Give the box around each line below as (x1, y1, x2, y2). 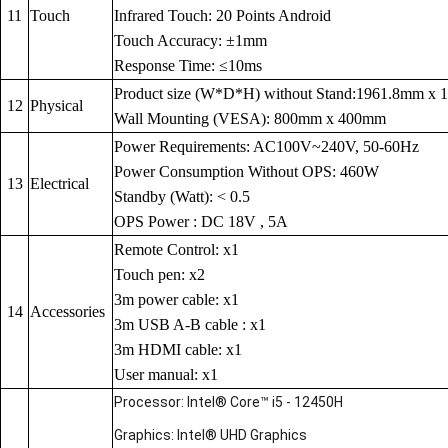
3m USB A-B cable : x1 (114, 316, 266, 334)
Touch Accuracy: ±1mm (114, 32, 267, 50)
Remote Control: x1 (114, 241, 239, 259)
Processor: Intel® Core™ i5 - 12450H (114, 394, 343, 411)
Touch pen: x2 (114, 266, 205, 284)
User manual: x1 (114, 366, 218, 384)
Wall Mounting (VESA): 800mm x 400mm (114, 110, 386, 128)
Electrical (30, 175, 89, 193)
